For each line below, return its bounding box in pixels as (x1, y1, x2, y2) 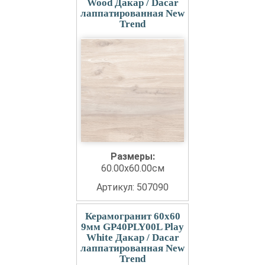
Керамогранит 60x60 (85, 211, 180, 222)
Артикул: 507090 (96, 182, 169, 193)
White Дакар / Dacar (86, 232, 179, 243)
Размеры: (110, 151, 155, 162)
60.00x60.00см (101, 163, 164, 174)
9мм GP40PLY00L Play (81, 221, 184, 232)
